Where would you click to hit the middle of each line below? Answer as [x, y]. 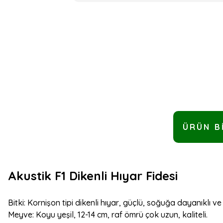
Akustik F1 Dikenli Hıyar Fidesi [93, 176]
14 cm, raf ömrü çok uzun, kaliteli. [148, 215]
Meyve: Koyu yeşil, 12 [47, 215]
